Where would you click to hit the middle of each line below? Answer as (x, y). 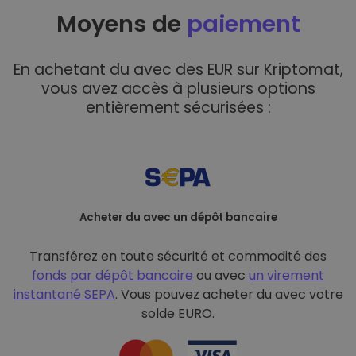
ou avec (221, 275)
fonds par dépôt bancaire (112, 275)
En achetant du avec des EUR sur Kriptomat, (178, 70)
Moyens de (121, 24)
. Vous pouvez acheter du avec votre (229, 294)
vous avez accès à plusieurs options (178, 89)
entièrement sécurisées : (178, 108)
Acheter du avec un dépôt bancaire (178, 217)
